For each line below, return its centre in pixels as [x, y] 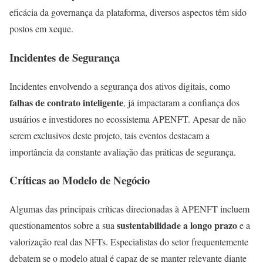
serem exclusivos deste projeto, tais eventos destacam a [109, 135]
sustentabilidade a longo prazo [177, 225]
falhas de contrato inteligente [66, 102]
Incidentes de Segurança [65, 57]
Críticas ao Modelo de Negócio [80, 180]
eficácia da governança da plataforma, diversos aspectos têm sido [128, 12]
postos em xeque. [41, 29]
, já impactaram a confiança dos [181, 102]
